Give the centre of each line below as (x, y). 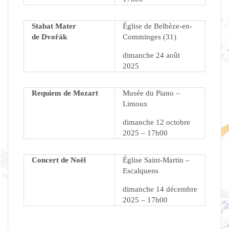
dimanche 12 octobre (156, 122)
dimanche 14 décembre (160, 189)
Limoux (135, 104)
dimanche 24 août (151, 55)
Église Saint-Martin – (156, 160)
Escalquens (141, 171)
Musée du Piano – (151, 93)
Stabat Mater (54, 26)
